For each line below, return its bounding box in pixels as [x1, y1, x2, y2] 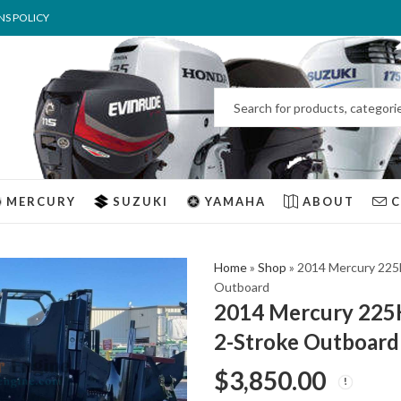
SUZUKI [112, 194, 168, 209]
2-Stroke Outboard [214, 328, 399, 354]
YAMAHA [204, 194, 266, 209]
